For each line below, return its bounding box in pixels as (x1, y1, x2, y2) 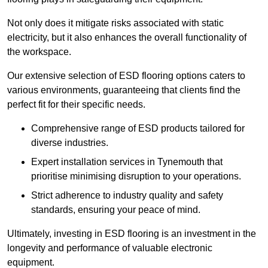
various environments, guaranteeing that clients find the (7, 85, 240, 96)
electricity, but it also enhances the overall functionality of (7, 32, 246, 43)
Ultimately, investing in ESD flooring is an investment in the (7, 229, 256, 239)
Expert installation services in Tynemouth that (31, 157, 223, 167)
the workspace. (7, 47, 71, 57)
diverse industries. (31, 138, 108, 148)
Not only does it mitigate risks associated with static (7, 18, 224, 29)
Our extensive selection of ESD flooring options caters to (7, 71, 245, 81)
